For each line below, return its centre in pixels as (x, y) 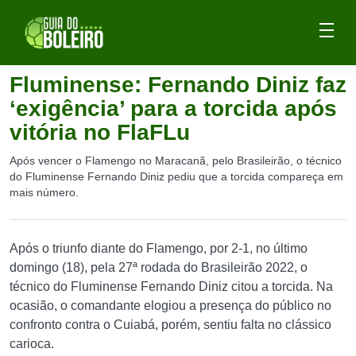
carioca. (32, 344)
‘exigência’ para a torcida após (173, 108)
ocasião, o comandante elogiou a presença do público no (170, 306)
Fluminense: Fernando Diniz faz (178, 85)
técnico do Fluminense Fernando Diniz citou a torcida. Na (171, 286)
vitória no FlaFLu (100, 132)
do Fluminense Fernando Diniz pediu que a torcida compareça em (176, 176)
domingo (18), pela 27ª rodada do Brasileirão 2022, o (159, 267)
